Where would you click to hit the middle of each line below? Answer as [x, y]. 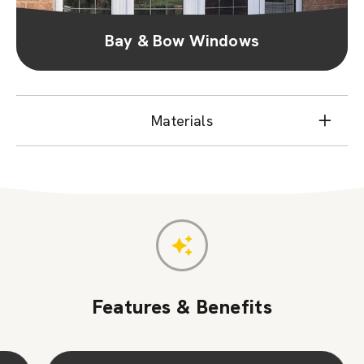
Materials [182, 120]
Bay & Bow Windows [182, 40]
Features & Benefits [182, 306]
